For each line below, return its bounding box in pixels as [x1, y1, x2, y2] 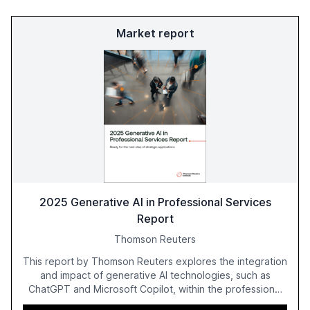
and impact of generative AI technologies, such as [39, 268, 271, 281]
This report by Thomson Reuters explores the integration [23, 255, 287, 267]
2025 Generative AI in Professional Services [39, 194, 271, 209]
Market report [116, 26, 194, 40]
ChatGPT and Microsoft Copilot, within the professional [28, 282, 282, 295]
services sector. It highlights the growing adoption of [33, 296, 277, 309]
